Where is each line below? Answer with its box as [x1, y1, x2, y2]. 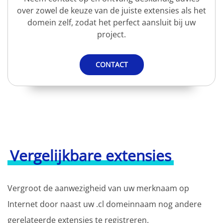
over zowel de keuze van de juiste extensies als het [17, 4, 206, 16]
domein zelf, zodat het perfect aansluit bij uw [27, 16, 196, 28]
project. [97, 28, 126, 40]
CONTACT [95, 59, 128, 69]
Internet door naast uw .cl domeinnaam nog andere [7, 198, 202, 210]
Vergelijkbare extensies [10, 145, 171, 166]
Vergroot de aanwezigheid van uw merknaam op [7, 182, 189, 194]
